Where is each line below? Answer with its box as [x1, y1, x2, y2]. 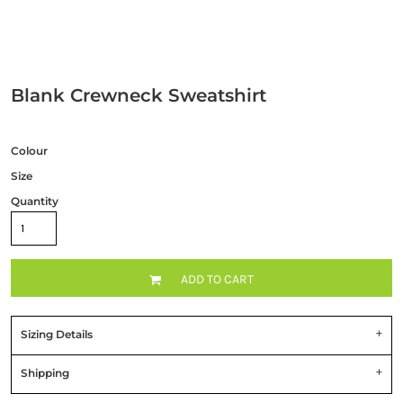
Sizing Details [20, 327, 93, 342]
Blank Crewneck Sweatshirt [10, 85, 266, 107]
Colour [10, 144, 48, 158]
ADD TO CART [181, 271, 254, 287]
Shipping [20, 366, 69, 381]
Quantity [10, 194, 58, 209]
